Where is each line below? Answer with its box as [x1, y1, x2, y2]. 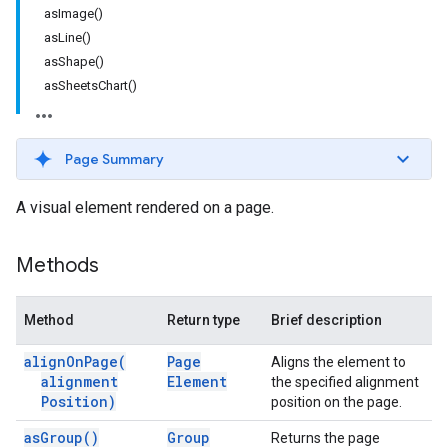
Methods [16, 253, 99, 278]
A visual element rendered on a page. [16, 198, 274, 217]
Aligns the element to [271, 354, 406, 370]
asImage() [44, 6, 103, 21]
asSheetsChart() [44, 78, 137, 93]
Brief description [271, 312, 382, 328]
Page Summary [65, 150, 164, 168]
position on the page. [271, 394, 402, 410]
